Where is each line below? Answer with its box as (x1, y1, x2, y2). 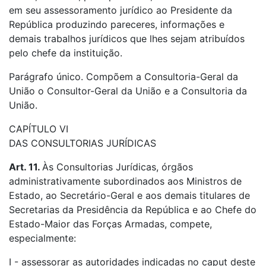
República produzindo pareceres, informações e (9, 18, 224, 30)
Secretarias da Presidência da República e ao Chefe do (9, 204, 256, 216)
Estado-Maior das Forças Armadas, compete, (9, 218, 212, 230)
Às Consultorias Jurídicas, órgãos (42, 161, 193, 173)
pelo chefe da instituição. (9, 47, 122, 59)
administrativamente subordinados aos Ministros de (9, 175, 242, 187)
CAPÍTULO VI (9, 123, 68, 135)
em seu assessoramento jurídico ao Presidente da (9, 4, 232, 16)
